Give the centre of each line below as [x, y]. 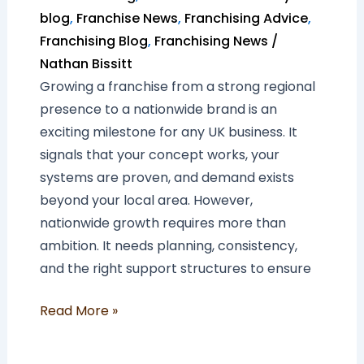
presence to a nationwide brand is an [158, 109]
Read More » [78, 310]
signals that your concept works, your [159, 154]
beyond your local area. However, [146, 200]
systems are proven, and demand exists [167, 177]
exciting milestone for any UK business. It [168, 132]
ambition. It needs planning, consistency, [168, 245]
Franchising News [211, 41]
